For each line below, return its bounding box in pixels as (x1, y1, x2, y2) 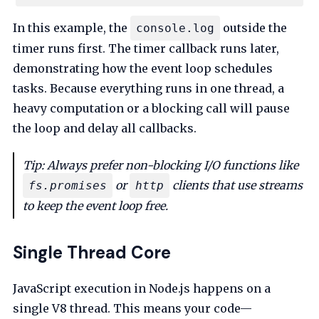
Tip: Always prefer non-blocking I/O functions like (23, 158, 299, 173)
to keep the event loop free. (23, 199, 169, 214)
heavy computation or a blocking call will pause (13, 101, 291, 116)
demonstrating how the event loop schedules (13, 61, 273, 76)
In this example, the (13, 21, 131, 36)
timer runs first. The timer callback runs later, (13, 41, 280, 56)
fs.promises (28, 179, 108, 193)
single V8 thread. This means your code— (13, 301, 253, 316)
